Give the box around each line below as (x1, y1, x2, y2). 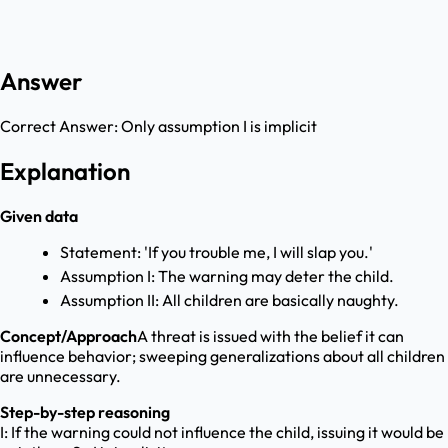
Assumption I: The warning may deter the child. (60, 266, 394, 287)
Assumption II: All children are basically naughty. (60, 290, 399, 311)
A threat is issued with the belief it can (137, 326, 404, 347)
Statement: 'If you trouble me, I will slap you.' (60, 242, 373, 263)
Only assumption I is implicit (121, 116, 317, 137)
